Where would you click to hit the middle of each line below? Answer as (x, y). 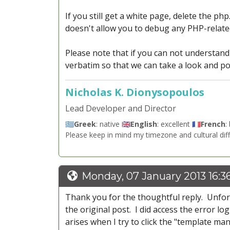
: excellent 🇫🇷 (179, 124)
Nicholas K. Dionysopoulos (135, 92)
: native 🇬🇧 (113, 124)
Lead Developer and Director (121, 109)
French (213, 124)
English (144, 124)
